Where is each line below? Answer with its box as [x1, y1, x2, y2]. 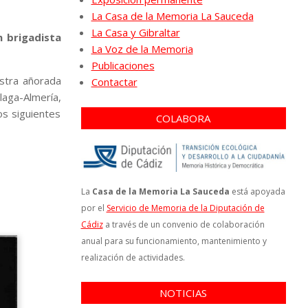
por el [80, 201, 107, 214]
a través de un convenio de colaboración [102, 218, 265, 230]
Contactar [91, 75, 137, 89]
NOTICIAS [159, 285, 208, 300]
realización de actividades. [80, 251, 185, 263]
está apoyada [229, 185, 285, 197]
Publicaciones [91, 58, 155, 72]
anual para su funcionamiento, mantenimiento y [80, 234, 267, 247]
